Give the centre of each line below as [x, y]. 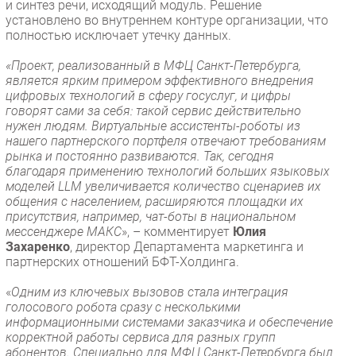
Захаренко [38, 246]
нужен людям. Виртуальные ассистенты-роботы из [153, 126]
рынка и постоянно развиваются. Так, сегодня [140, 156]
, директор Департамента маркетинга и [187, 246]
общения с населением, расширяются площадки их [155, 201]
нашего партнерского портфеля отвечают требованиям [166, 141]
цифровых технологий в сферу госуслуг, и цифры [148, 95]
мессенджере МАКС [64, 231]
